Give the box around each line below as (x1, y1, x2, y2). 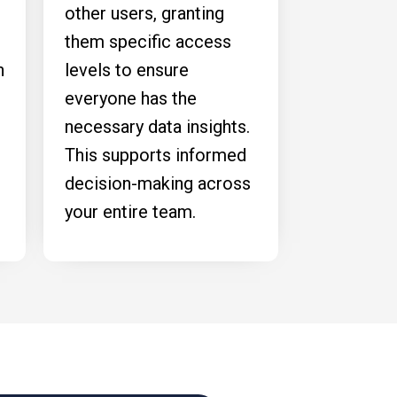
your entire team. (65, 201, 196, 222)
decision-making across (65, 173, 251, 194)
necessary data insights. (65, 116, 250, 137)
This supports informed (65, 144, 246, 166)
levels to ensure (65, 59, 189, 81)
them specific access (65, 31, 231, 52)
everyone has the (65, 88, 197, 109)
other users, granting (65, 3, 224, 24)
